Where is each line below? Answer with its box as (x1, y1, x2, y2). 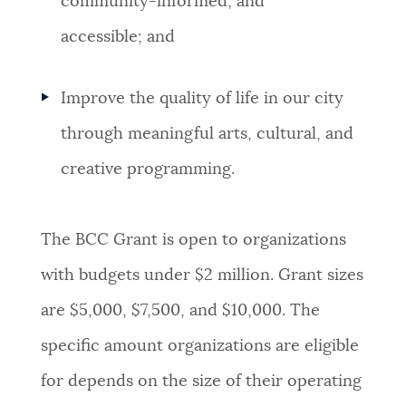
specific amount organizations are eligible (40, 338, 359, 355)
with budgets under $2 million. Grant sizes (40, 267, 363, 285)
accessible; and (61, 28, 176, 45)
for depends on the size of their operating (40, 373, 362, 391)
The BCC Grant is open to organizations (40, 232, 346, 249)
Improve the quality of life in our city (61, 91, 344, 108)
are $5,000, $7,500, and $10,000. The (40, 303, 320, 320)
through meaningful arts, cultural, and (61, 126, 354, 143)
